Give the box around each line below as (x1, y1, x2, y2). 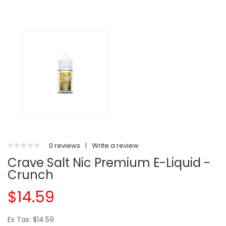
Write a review (92, 141, 139, 150)
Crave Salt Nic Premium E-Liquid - (8, 154, 210, 171)
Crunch (8, 166, 53, 183)
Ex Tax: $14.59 (8, 214, 54, 224)
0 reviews (49, 141, 80, 150)
